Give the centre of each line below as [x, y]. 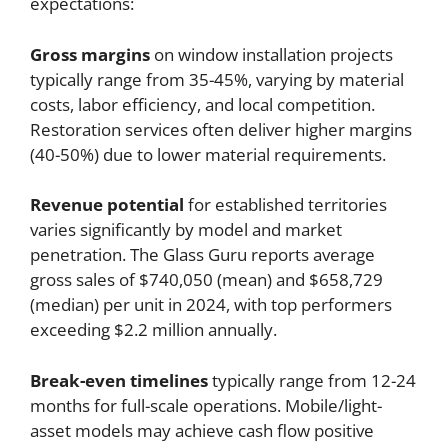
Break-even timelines [119, 380]
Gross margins [90, 54]
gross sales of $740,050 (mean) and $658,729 [206, 280]
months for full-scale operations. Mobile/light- [206, 405]
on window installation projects [271, 54]
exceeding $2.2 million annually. [153, 330]
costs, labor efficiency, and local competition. [202, 104]
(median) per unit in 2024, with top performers [211, 305]
